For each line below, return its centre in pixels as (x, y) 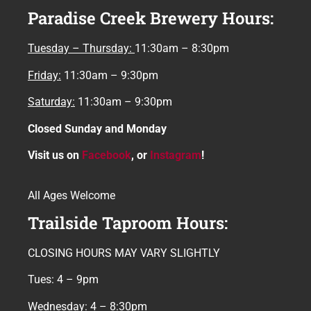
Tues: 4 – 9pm (63, 280)
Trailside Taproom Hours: (128, 222)
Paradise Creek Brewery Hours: (151, 18)
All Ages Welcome (72, 196)
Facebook (107, 155)
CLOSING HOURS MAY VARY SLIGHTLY (124, 253)
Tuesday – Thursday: (81, 49)
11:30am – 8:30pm (182, 49)
